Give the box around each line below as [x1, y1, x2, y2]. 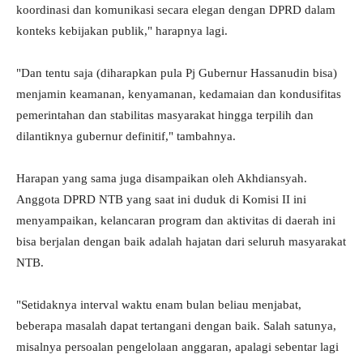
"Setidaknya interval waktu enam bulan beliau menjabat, [16, 298, 301, 312]
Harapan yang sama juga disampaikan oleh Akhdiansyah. [16, 172, 307, 186]
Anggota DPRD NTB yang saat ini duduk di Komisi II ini [16, 193, 306, 207]
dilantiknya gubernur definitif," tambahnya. [16, 130, 236, 143]
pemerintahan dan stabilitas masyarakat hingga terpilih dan [16, 109, 314, 122]
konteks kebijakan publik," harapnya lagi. [16, 24, 228, 38]
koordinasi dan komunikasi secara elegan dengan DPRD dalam [16, 3, 335, 17]
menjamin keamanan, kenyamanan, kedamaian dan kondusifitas [16, 88, 341, 101]
